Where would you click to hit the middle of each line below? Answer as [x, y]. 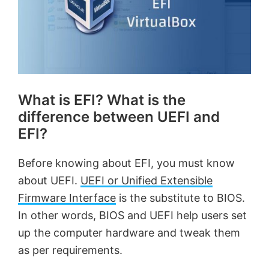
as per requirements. [70, 250]
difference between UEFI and [119, 116]
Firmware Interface [67, 198]
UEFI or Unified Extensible [147, 180]
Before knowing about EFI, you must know [126, 163]
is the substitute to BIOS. [180, 198]
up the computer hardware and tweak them [129, 232]
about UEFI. [49, 180]
